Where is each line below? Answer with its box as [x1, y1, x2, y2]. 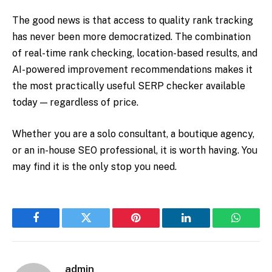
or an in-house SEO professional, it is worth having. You [12, 144, 257, 156]
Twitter [85, 221, 117, 233]
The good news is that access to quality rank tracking [12, 15, 253, 27]
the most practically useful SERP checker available [12, 80, 245, 92]
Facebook [35, 221, 78, 233]
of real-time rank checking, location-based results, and [12, 47, 257, 59]
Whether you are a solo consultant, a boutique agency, [12, 127, 254, 140]
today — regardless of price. [12, 97, 138, 109]
